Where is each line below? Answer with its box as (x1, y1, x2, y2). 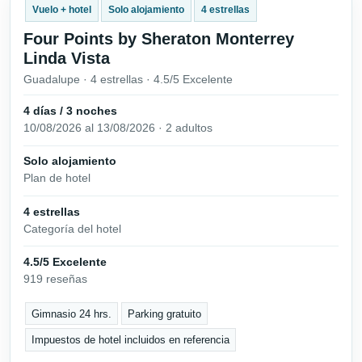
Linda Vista (23, 49, 110, 68)
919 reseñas (23, 271, 87, 285)
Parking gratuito (128, 307, 202, 320)
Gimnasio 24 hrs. (32, 307, 112, 320)
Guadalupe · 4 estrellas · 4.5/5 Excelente (23, 73, 233, 86)
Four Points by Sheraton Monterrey (23, 30, 294, 48)
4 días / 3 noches (23, 104, 117, 118)
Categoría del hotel (23, 221, 121, 235)
